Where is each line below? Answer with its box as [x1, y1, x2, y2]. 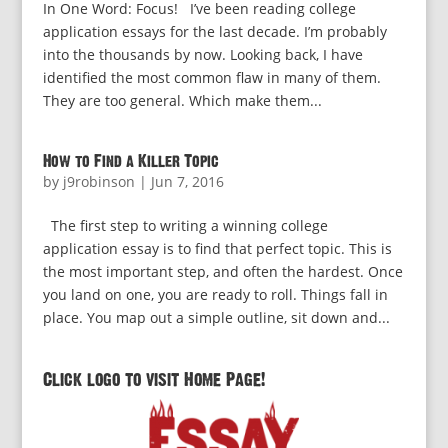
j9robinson [62, 172, 135, 191]
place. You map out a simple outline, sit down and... [42, 308, 390, 327]
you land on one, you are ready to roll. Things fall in [42, 285, 388, 304]
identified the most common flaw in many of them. [42, 68, 381, 87]
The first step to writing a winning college [42, 216, 328, 235]
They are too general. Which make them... [42, 91, 322, 110]
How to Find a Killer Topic [42, 153, 219, 170]
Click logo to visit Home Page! [42, 371, 265, 389]
